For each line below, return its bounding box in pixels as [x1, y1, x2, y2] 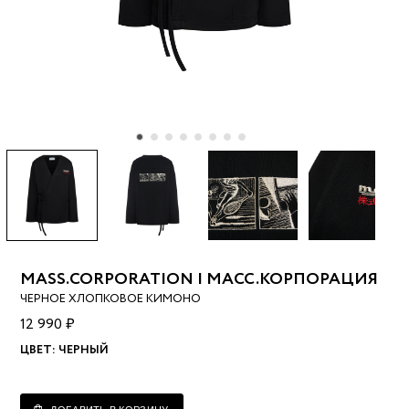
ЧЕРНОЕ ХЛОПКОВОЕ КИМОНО [20, 290, 202, 309]
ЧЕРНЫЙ [58, 341, 110, 360]
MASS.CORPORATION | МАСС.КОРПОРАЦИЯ [20, 267, 379, 292]
